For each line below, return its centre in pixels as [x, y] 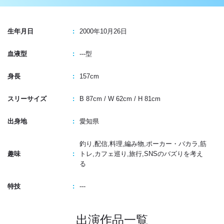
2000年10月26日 [103, 31]
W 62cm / [122, 99]
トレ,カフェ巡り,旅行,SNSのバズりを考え [141, 154]
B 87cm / [92, 99]
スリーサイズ [27, 99]
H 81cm [149, 99]
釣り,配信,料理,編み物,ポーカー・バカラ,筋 [143, 144]
